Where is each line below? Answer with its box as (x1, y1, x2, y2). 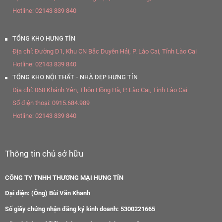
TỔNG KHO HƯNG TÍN (12, 34, 75, 42)
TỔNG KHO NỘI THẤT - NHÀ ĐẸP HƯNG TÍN (12, 73, 138, 81)
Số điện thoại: (12, 99, 51, 107)
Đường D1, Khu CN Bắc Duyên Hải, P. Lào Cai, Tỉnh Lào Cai (33, 47, 197, 55)
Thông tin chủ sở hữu (5, 148, 83, 159)
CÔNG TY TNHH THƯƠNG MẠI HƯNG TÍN (5, 173, 123, 181)
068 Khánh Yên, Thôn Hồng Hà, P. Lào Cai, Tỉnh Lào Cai (33, 86, 187, 94)
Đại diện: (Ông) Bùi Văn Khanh (5, 189, 90, 197)
